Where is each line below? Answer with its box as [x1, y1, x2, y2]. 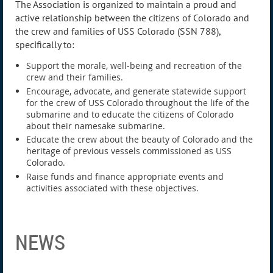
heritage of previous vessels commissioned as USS [26, 145, 232, 157]
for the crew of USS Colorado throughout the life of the [26, 96, 249, 108]
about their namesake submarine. [26, 119, 165, 132]
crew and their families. [26, 71, 123, 83]
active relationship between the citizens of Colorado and [15, 12, 249, 24]
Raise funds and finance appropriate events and [26, 170, 224, 182]
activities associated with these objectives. [26, 182, 199, 194]
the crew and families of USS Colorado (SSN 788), [15, 25, 221, 38]
